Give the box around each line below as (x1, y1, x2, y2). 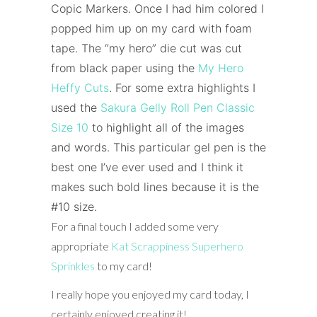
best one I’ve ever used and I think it (50, 159, 243, 174)
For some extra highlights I (115, 80, 255, 95)
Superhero (191, 238, 243, 253)
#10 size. (50, 199, 97, 214)
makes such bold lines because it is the (50, 179, 259, 194)
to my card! (94, 258, 152, 272)
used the (50, 100, 100, 115)
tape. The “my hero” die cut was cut (50, 40, 242, 55)
